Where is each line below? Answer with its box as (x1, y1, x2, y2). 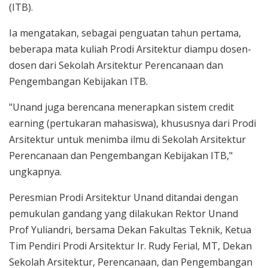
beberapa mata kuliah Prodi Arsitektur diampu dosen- (9, 42, 251, 56)
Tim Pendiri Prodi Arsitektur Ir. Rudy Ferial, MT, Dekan (9, 239, 252, 253)
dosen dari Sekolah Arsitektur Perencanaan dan (9, 59, 223, 72)
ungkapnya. (9, 165, 62, 179)
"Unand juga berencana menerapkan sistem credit (9, 100, 234, 114)
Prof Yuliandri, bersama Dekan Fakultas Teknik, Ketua (9, 223, 251, 237)
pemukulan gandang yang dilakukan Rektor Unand (9, 207, 238, 221)
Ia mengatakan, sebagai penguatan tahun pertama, (9, 26, 241, 40)
